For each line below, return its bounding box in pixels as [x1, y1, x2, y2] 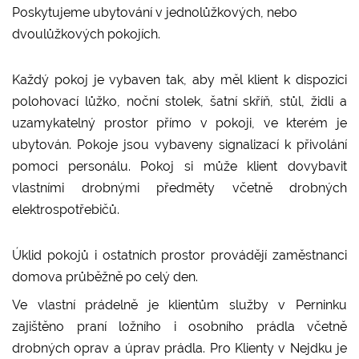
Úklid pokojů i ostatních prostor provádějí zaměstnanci [12, 247, 347, 263]
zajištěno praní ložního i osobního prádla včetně [12, 318, 347, 334]
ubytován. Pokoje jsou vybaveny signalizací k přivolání [12, 136, 347, 152]
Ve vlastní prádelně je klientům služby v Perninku [12, 296, 347, 313]
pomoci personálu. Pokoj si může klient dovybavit [12, 158, 347, 174]
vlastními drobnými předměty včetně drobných [12, 179, 347, 196]
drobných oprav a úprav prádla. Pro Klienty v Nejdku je [12, 340, 347, 356]
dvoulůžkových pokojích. [12, 26, 163, 42]
